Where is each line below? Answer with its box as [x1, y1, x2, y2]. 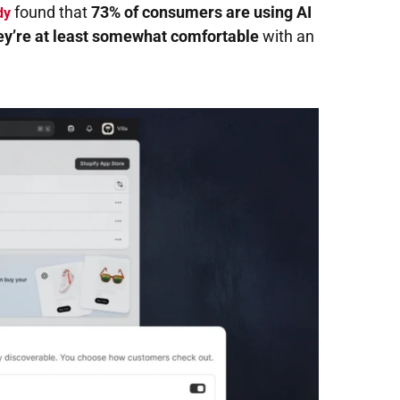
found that [11, 3, 91, 22]
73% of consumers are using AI [91, 3, 312, 22]
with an [259, 27, 314, 46]
